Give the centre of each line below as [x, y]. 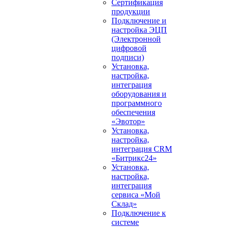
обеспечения [133, 112]
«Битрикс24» [134, 158]
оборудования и [139, 94]
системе [125, 222]
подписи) [128, 57]
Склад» [124, 204]
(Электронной [136, 39]
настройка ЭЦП [139, 30]
